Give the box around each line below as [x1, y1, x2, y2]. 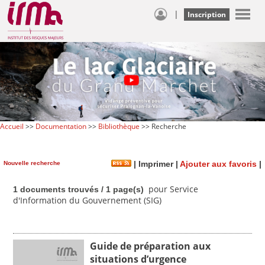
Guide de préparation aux [90, 239, 211, 253]
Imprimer [136, 159, 173, 169]
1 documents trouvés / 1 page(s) [13, 184, 144, 194]
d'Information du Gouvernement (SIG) [13, 194, 161, 206]
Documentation [35, 121, 86, 131]
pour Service [146, 183, 198, 195]
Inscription [188, 9, 226, 20]
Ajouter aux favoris [180, 159, 257, 169]
